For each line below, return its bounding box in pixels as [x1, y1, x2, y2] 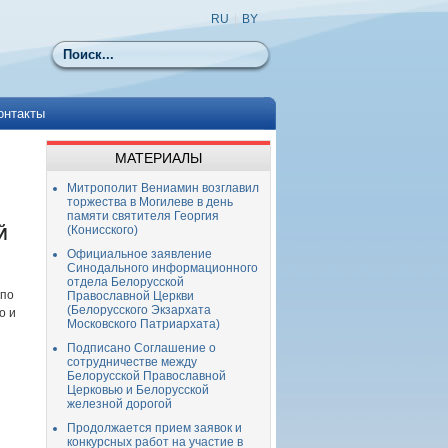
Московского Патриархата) [67, 317, 220, 331]
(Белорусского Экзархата [67, 303, 211, 317]
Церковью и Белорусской [67, 383, 209, 397]
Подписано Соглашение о [67, 341, 216, 355]
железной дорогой [67, 397, 172, 411]
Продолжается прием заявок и [67, 421, 242, 435]
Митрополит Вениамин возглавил [67, 181, 259, 195]
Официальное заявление [67, 247, 212, 261]
